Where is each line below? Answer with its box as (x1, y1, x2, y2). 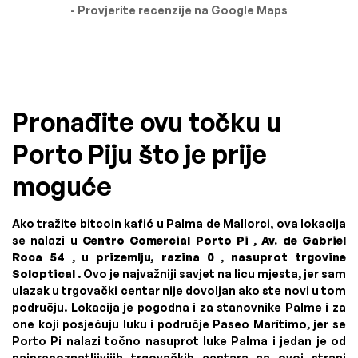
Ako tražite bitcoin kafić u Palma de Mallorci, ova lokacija (12, 216, 346, 230)
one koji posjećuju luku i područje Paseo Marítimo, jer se (12, 316, 346, 331)
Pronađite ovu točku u (12, 105, 281, 138)
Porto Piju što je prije (12, 137, 267, 170)
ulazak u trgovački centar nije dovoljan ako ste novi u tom (12, 283, 346, 297)
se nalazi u (12, 233, 82, 247)
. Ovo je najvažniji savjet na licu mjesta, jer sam (75, 266, 346, 280)
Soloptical (12, 266, 75, 280)
